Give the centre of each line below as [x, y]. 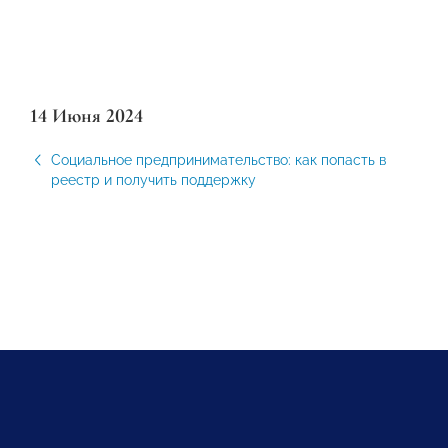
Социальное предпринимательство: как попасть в [218, 160]
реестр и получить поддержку [153, 180]
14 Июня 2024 [86, 116]
